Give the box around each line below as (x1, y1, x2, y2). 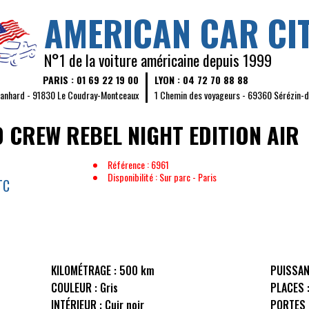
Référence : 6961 (108, 157, 169, 172)
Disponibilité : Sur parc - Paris (108, 170, 217, 184)
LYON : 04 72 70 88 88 (154, 72, 248, 87)
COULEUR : (50, 279, 97, 297)
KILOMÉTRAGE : (50, 262, 117, 279)
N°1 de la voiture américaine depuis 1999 (44, 49, 272, 71)
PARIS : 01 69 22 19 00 (43, 72, 139, 87)
